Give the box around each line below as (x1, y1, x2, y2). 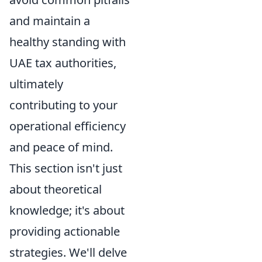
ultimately (9, 76, 63, 92)
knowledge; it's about (9, 202, 125, 219)
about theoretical (9, 181, 102, 198)
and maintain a (9, 13, 90, 29)
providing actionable (9, 223, 120, 240)
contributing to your (9, 97, 118, 113)
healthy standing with (9, 34, 126, 50)
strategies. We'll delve (9, 244, 127, 261)
